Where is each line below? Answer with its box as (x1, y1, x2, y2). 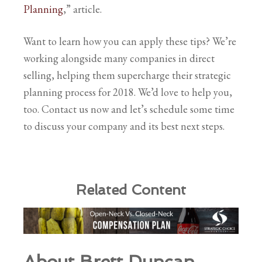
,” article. (63, 2, 102, 16)
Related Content (76, 181, 186, 198)
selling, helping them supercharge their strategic (23, 68, 231, 82)
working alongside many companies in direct (23, 51, 215, 65)
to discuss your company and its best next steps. (23, 119, 225, 133)
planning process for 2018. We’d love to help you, (23, 85, 232, 99)
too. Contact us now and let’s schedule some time (23, 102, 235, 116)
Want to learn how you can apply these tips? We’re (23, 34, 236, 48)
